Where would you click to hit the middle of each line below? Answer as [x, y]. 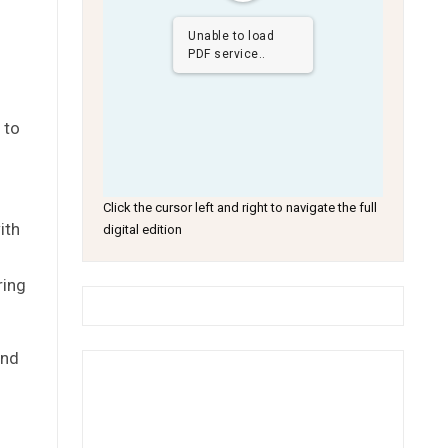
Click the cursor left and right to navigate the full [240, 207]
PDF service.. [227, 54]
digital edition [143, 229]
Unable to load [231, 36]
